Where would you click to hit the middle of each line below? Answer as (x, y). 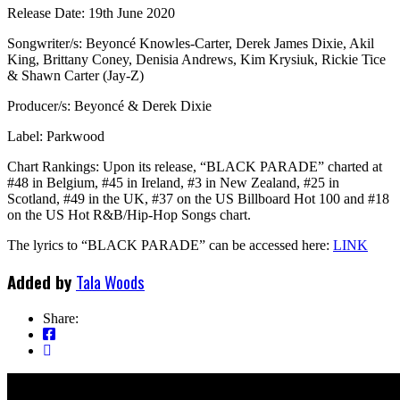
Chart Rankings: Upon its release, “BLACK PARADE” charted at (195, 166)
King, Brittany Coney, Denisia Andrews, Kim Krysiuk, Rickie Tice (196, 59)
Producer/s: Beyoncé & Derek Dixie (109, 105)
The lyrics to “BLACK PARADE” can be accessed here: (170, 245)
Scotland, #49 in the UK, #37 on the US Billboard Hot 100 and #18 (198, 198)
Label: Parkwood (56, 136)
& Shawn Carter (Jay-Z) (75, 75)
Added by (42, 282)
